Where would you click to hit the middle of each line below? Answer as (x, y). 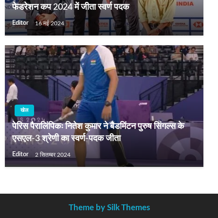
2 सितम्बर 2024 (53, 154)
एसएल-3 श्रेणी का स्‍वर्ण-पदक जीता (66, 139)
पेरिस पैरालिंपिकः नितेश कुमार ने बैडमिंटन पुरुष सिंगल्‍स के (98, 127)
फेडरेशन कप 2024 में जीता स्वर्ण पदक (71, 8)
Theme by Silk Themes (109, 208)
